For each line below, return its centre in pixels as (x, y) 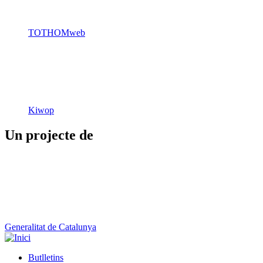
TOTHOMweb (57, 33)
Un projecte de (49, 135)
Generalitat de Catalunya (50, 227)
